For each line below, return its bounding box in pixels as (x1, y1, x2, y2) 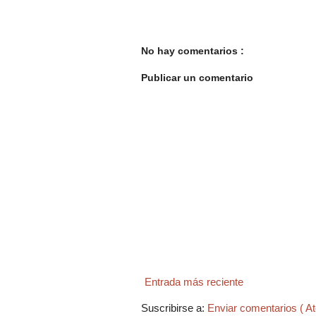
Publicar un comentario (141, 72, 253, 84)
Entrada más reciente (145, 276, 243, 288)
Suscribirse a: (141, 302, 207, 315)
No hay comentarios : (141, 44, 244, 56)
